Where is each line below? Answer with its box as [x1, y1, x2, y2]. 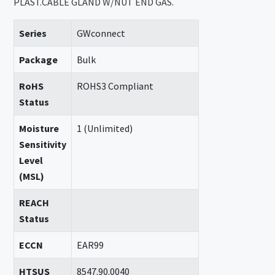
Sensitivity [19, 138, 67, 150]
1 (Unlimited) [77, 122, 133, 134]
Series [19, 27, 47, 39]
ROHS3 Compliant [77, 80, 154, 92]
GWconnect [77, 27, 126, 39]
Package [19, 53, 58, 66]
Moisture [19, 122, 60, 134]
